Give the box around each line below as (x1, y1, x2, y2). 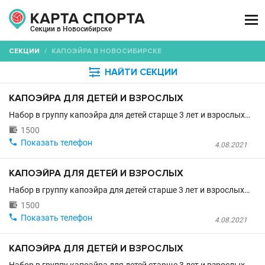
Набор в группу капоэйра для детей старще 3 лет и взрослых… (9, 110, 250, 119)
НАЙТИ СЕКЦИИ (105, 66, 177, 78)
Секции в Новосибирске (30, 25, 112, 33)
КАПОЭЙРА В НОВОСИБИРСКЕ (51, 47, 161, 56)
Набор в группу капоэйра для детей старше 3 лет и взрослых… (9, 185, 250, 195)
